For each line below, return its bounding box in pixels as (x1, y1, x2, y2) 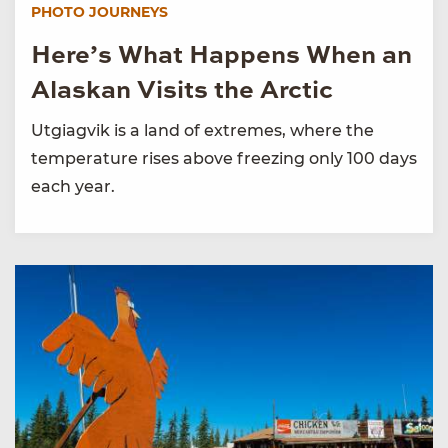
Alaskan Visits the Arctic (31, 79, 333, 105)
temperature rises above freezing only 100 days (31, 149, 417, 169)
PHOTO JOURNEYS (31, 3, 168, 22)
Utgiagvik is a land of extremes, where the (31, 121, 374, 141)
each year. (31, 177, 115, 197)
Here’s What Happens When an (31, 44, 412, 70)
